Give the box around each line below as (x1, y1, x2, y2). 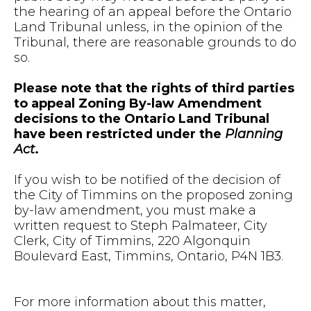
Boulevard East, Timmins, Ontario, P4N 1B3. (14, 249, 283, 264)
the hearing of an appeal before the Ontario (14, 4, 292, 19)
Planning (225, 126, 283, 142)
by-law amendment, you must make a (14, 203, 256, 218)
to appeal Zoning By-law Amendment (14, 96, 262, 111)
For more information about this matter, (14, 294, 266, 310)
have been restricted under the (14, 126, 225, 142)
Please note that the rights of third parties (14, 81, 294, 96)
